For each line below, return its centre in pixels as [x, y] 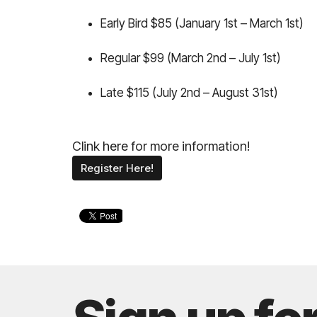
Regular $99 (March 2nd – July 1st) [191, 58]
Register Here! [117, 168]
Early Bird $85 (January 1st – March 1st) [202, 23]
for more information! [189, 146]
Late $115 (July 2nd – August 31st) [189, 92]
